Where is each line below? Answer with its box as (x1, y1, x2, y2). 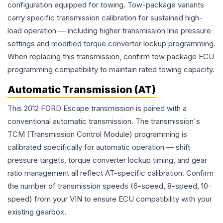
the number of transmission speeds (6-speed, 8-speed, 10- (7, 181, 212, 191)
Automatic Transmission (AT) (7, 84, 156, 96)
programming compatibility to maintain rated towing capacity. (7, 65, 215, 75)
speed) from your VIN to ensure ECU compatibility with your (7, 194, 212, 204)
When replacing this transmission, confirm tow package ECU (7, 52, 214, 62)
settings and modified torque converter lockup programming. (7, 39, 216, 49)
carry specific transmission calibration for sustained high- (7, 13, 203, 23)
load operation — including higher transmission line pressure (7, 26, 211, 36)
